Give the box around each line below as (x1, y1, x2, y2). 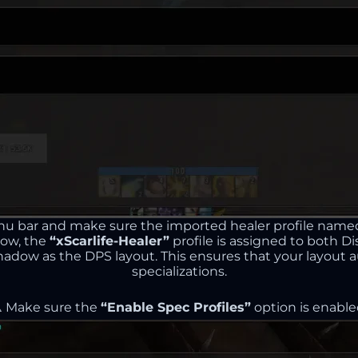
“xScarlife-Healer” (49, 233, 169, 249)
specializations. (131, 264, 227, 279)
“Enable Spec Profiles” (101, 300, 251, 315)
